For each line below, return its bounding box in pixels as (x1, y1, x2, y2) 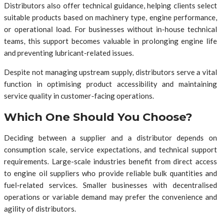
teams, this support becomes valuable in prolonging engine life (4, 36, 217, 45)
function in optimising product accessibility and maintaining (4, 79, 217, 88)
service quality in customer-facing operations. (4, 91, 154, 100)
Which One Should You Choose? (4, 110, 192, 124)
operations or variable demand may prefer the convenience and (4, 192, 217, 202)
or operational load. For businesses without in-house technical (4, 24, 217, 34)
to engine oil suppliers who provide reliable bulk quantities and (4, 169, 217, 178)
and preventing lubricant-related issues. (4, 48, 134, 57)
